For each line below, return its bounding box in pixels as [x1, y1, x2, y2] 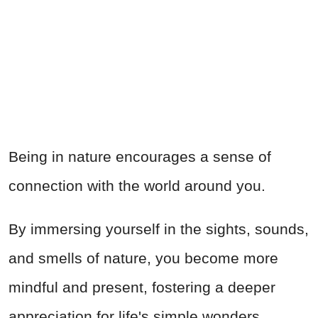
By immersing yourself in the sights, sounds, [9, 220, 309, 237]
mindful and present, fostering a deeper [9, 278, 275, 295]
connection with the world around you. [9, 177, 265, 194]
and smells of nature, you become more [9, 249, 278, 266]
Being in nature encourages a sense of [9, 148, 271, 165]
